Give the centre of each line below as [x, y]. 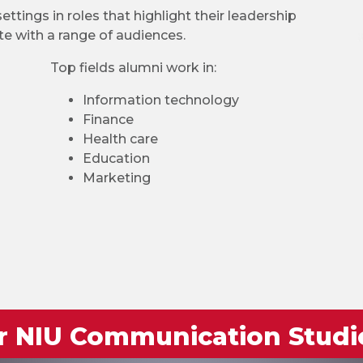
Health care [120, 139]
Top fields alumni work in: [133, 68]
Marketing [116, 178]
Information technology [160, 100]
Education [116, 158]
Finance [108, 120]
